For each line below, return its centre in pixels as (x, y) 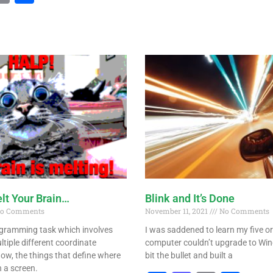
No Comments (243, 211)
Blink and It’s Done (190, 198)
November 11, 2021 (177, 211)
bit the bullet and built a (189, 255)
